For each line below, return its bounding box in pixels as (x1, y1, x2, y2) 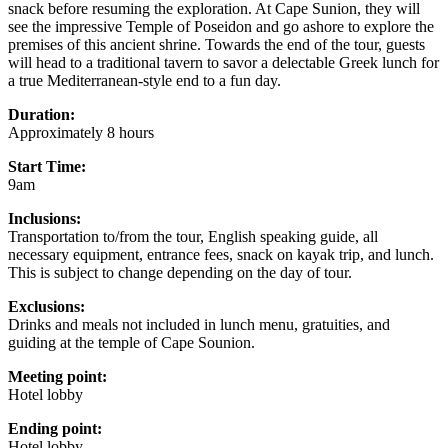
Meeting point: (8, 367, 107, 385)
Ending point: (8, 419, 102, 437)
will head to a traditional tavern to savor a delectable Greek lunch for (8, 53, 439, 71)
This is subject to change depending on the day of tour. (8, 263, 352, 281)
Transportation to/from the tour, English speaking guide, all (8, 227, 378, 245)
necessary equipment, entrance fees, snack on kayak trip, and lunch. (8, 245, 434, 263)
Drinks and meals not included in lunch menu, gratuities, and (8, 315, 390, 333)
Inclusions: (8, 209, 81, 227)
